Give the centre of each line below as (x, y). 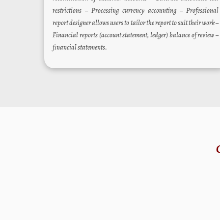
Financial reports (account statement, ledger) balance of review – (136, 35)
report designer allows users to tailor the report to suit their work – (136, 23)
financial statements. (80, 47)
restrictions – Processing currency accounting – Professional (136, 10)
